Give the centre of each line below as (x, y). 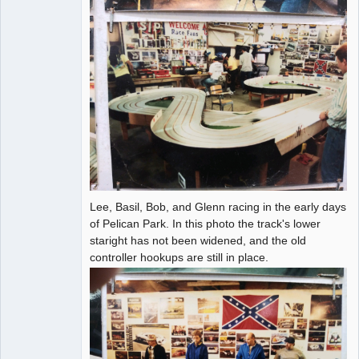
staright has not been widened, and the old (198, 241)
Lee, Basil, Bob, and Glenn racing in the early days (218, 207)
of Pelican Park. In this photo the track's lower (205, 224)
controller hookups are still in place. (179, 258)
